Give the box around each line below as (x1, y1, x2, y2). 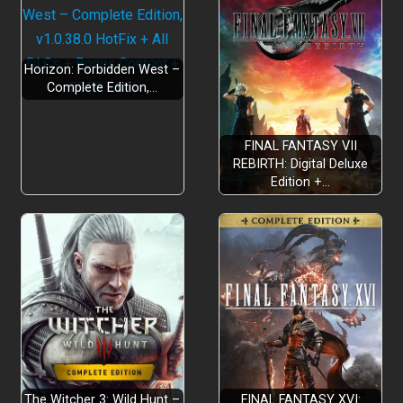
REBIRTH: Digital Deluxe (233, 156, 368, 172)
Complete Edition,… (47, 79, 158, 95)
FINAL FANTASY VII (244, 138, 357, 154)
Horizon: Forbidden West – (24, 61, 181, 77)
